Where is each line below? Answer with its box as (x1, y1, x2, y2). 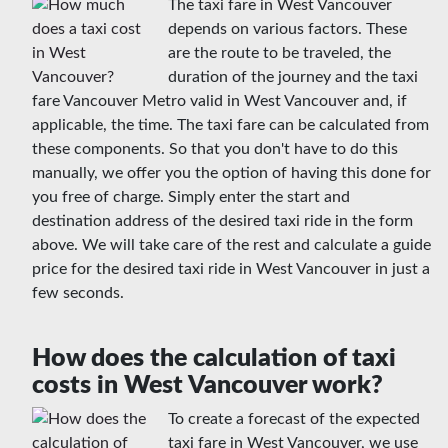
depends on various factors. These (168, 21, 407, 38)
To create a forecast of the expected (168, 411, 420, 428)
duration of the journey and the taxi (168, 69, 418, 86)
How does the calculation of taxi (32, 346, 396, 372)
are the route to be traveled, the (168, 45, 391, 62)
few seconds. (32, 285, 124, 302)
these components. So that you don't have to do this (32, 141, 398, 158)
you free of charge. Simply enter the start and (32, 189, 350, 206)
